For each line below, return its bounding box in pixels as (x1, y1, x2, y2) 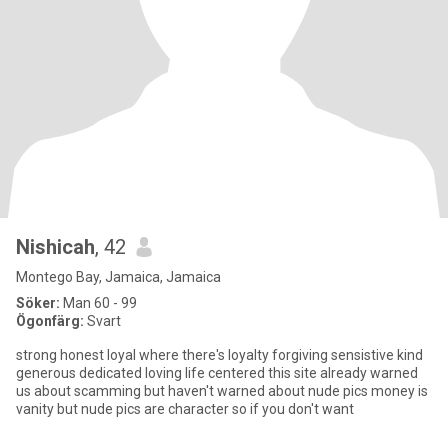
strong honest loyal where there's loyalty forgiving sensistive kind (16, 347, 423, 363)
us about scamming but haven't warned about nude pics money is (16, 383, 428, 399)
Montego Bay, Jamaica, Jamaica (16, 269, 221, 285)
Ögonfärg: (16, 313, 84, 329)
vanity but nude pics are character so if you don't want (16, 401, 354, 417)
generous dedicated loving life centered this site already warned (16, 365, 418, 381)
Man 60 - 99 (60, 295, 137, 311)
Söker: (16, 295, 60, 311)
